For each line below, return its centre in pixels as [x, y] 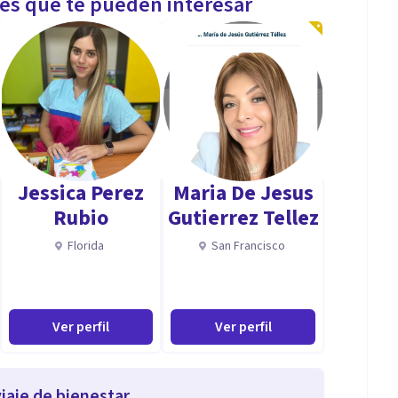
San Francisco [249, 246]
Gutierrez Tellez [243, 218]
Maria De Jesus [243, 193]
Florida [86, 246]
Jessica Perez [80, 193]
